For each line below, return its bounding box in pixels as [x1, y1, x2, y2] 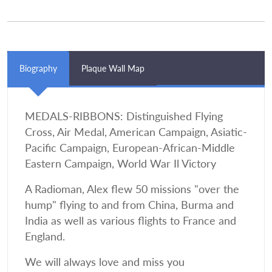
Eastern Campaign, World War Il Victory [25, 157, 216, 171]
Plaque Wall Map [81, 63, 144, 74]
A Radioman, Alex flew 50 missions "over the [25, 183, 239, 196]
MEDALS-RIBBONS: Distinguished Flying [25, 110, 223, 123]
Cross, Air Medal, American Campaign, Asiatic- [25, 126, 247, 139]
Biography [19, 63, 57, 74]
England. [25, 230, 65, 243]
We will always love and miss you [25, 256, 185, 269]
